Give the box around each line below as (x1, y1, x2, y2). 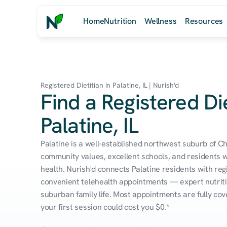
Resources (184, 16, 223, 26)
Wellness (144, 16, 177, 26)
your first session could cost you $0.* (41, 202, 169, 212)
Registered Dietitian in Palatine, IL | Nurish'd (41, 81, 179, 90)
